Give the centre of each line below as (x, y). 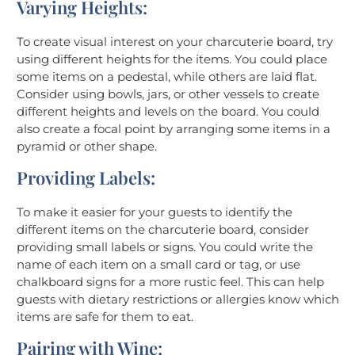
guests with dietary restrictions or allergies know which (178, 299)
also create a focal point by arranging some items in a (174, 128)
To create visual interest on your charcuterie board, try (175, 41)
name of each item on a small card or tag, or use (158, 264)
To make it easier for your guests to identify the (155, 212)
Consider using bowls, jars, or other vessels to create (168, 94)
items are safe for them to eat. (105, 316)
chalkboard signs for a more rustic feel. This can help (170, 281)
